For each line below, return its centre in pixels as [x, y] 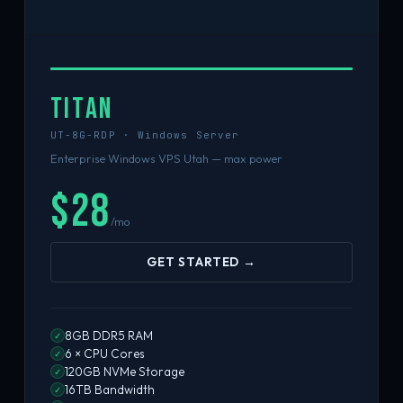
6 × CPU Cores [104, 354]
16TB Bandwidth [109, 390]
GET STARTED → [201, 262]
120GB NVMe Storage [124, 372]
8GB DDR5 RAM [108, 336]
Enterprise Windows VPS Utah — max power [166, 158]
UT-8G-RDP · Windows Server [145, 135]
